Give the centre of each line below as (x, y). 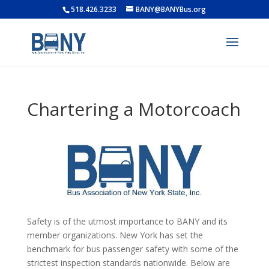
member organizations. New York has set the (115, 235)
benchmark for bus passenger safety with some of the (132, 249)
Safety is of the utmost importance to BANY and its (127, 221)
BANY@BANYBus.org (171, 9)
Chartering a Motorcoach (134, 109)
